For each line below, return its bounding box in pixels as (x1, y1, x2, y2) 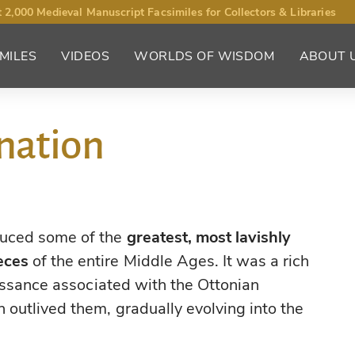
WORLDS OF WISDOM (134, 47, 275, 65)
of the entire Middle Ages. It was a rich (29, 250, 310, 273)
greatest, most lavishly (126, 227, 292, 249)
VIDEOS (61, 47, 109, 65)
